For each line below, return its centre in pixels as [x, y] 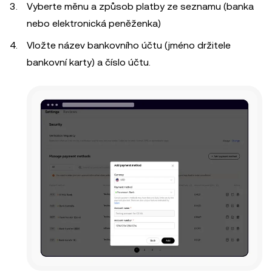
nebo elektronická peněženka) [94, 23]
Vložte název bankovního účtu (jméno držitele [129, 45]
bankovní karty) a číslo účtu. [89, 62]
